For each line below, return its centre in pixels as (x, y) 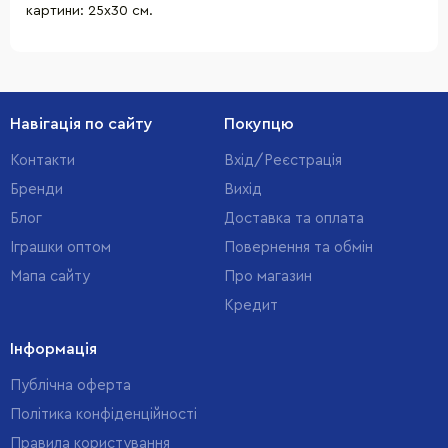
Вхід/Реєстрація (283, 160)
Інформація (53, 349)
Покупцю (259, 124)
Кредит (251, 305)
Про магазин (268, 276)
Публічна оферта (70, 385)
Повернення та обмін (298, 247)
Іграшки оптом (60, 247)
